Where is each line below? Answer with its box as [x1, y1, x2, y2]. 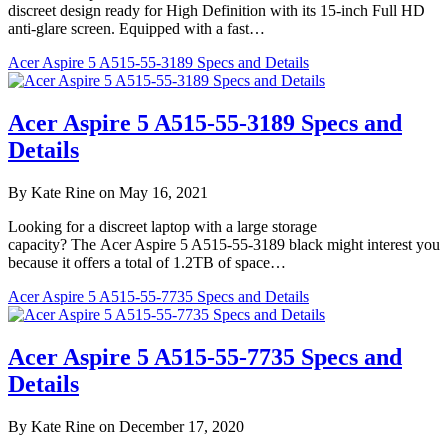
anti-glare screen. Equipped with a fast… [8, 20, 265, 38]
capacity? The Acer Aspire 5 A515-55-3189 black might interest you [8, 236, 440, 254]
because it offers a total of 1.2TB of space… [8, 254, 286, 272]
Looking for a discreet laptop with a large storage [8, 218, 317, 236]
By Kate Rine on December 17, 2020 [8, 417, 244, 435]
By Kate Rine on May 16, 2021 [8, 184, 208, 202]
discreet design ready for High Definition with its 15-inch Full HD [8, 2, 425, 20]
